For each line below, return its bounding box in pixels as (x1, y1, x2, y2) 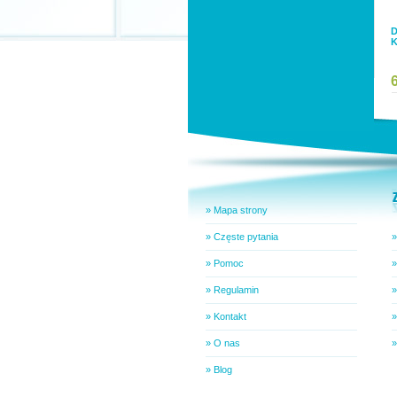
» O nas (206, 338, 240, 348)
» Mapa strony (206, 205, 268, 215)
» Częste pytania (206, 231, 278, 242)
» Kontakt (206, 311, 246, 322)
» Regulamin (206, 284, 259, 295)
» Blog (206, 364, 232, 375)
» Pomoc (206, 258, 244, 269)
